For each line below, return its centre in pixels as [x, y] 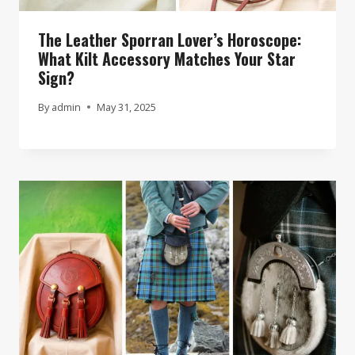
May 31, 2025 [127, 107]
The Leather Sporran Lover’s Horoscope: [170, 39]
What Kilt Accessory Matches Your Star [167, 58]
